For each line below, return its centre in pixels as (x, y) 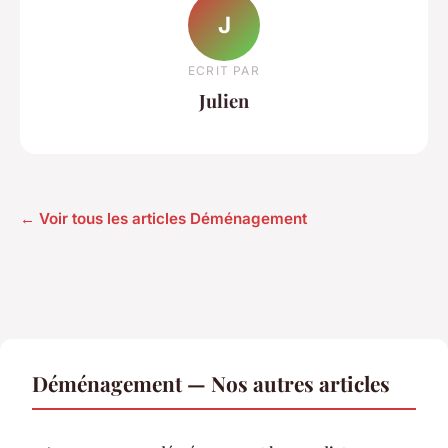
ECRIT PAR (224, 70)
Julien (224, 100)
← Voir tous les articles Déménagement (163, 219)
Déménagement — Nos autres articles (211, 383)
